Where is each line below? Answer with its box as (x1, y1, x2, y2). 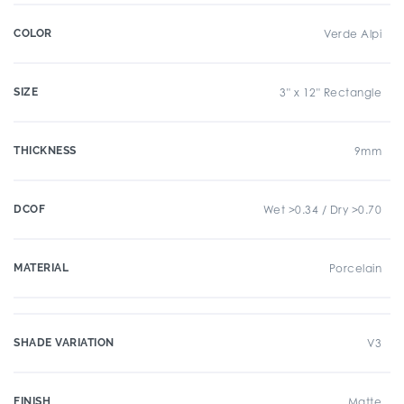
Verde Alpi (324, 27, 381, 41)
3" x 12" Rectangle (280, 86, 381, 99)
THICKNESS (14, 144, 77, 157)
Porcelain (328, 262, 381, 275)
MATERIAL (14, 262, 69, 274)
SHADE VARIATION (14, 336, 115, 349)
